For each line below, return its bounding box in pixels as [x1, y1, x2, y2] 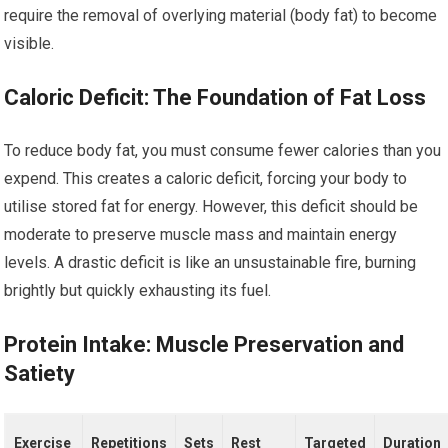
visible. [4, 34, 55, 53]
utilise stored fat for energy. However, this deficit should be [4, 197, 419, 216]
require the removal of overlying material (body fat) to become [4, 6, 438, 25]
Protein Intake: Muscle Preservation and [4, 332, 405, 357]
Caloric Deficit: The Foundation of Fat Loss [4, 85, 427, 110]
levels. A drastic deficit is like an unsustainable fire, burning [4, 253, 417, 272]
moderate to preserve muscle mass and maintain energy [4, 225, 398, 244]
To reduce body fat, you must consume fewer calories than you [4, 141, 442, 160]
